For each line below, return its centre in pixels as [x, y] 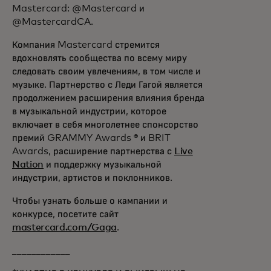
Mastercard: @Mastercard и [78, 8]
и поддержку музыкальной [103, 165]
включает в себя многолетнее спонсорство [105, 125]
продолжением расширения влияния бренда [108, 98]
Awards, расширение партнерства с [93, 151]
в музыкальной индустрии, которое [89, 111]
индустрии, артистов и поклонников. [92, 178]
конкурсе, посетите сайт [65, 214]
